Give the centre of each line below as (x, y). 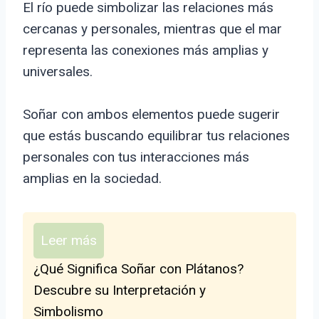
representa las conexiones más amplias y (146, 51)
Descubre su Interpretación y (120, 291)
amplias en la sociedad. (92, 179)
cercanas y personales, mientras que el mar (152, 29)
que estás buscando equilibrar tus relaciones (156, 136)
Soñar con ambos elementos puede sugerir (151, 115)
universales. (58, 72)
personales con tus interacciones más (136, 157)
